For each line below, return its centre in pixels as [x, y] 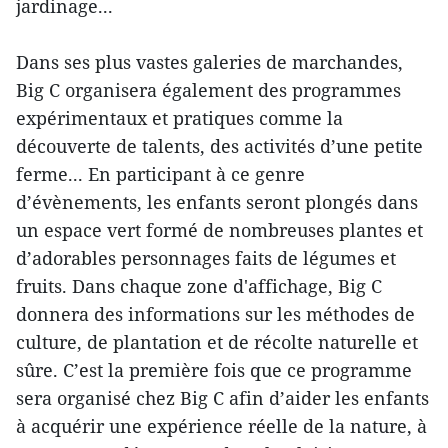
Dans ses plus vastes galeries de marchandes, [209, 62]
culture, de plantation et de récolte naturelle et [217, 342]
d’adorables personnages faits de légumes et [206, 258]
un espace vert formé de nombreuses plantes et [219, 230]
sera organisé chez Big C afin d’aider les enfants [222, 398]
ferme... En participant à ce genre [160, 174]
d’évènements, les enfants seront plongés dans [217, 202]
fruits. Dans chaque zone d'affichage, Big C [199, 286]
